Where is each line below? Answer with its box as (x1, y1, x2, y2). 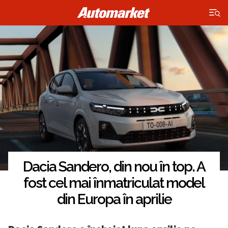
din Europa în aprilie (56, 191, 172, 208)
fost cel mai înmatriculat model (23, 175, 205, 192)
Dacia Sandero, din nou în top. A (23, 158, 205, 176)
